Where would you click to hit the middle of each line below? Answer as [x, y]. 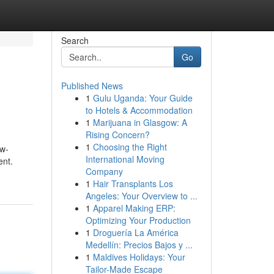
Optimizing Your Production [138, 220]
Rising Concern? [117, 135]
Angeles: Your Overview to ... [141, 196]
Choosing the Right [130, 147]
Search [75, 40]
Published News [92, 86]
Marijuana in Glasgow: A [140, 122]
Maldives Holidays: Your [139, 257]
